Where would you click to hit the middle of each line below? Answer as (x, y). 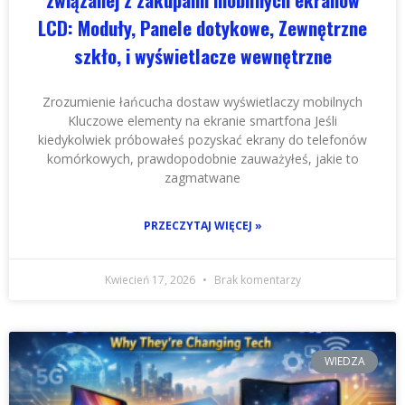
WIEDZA (344, 361)
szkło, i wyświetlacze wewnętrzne (202, 55)
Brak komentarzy (256, 279)
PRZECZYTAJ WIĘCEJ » (202, 225)
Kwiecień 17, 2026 (151, 279)
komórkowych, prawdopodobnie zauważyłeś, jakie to (202, 158)
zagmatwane (202, 177)
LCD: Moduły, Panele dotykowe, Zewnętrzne (202, 27)
